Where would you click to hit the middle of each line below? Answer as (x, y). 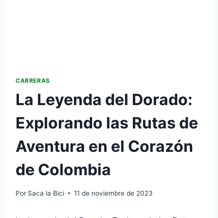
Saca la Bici (46, 193)
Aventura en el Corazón (104, 146)
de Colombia (63, 169)
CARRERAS (33, 81)
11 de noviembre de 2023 (114, 193)
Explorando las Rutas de (107, 123)
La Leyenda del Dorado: (104, 99)
